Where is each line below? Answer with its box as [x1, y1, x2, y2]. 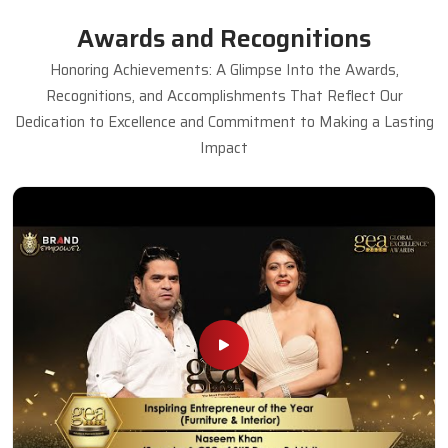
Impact [200, 135, 248, 160]
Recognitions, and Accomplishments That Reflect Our [45, 83, 403, 108]
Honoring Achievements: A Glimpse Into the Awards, [49, 57, 399, 82]
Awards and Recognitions [77, 18, 371, 58]
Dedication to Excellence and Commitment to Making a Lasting [14, 109, 434, 134]
